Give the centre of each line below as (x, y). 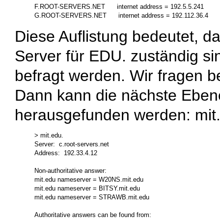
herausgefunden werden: (105, 115)
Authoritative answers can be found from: (93, 215)
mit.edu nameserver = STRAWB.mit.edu (92, 197)
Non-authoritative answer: (70, 170)
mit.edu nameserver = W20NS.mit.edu (89, 179)
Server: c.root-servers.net (72, 144)
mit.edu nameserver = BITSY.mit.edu (87, 188)
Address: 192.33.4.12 (66, 153)
